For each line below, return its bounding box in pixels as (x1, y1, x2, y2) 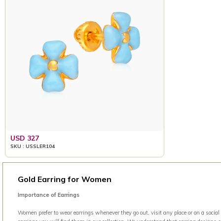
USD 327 (10, 133, 39, 143)
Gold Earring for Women (18, 174, 111, 184)
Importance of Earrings (18, 191, 79, 198)
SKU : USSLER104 (10, 143, 55, 149)
